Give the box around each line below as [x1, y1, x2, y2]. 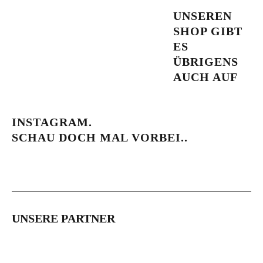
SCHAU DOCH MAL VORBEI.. [12, 131, 188, 144]
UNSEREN [173, 9, 232, 22]
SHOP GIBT [173, 25, 242, 38]
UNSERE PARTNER [12, 212, 115, 225]
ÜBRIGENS [173, 55, 238, 68]
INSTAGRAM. [12, 116, 92, 129]
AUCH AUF [173, 70, 237, 83]
